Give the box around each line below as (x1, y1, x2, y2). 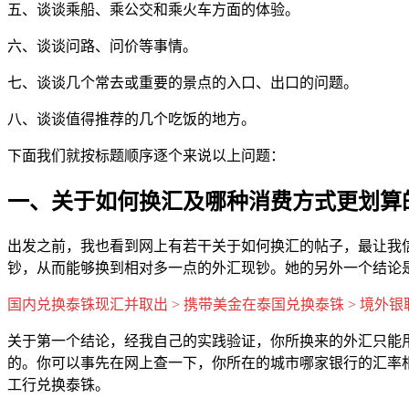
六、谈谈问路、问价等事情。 (7, 37, 197, 54)
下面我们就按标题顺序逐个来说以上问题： (7, 147, 285, 163)
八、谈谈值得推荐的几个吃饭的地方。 (7, 110, 256, 127)
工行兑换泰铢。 (7, 376, 110, 393)
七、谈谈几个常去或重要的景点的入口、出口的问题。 (7, 74, 358, 90)
